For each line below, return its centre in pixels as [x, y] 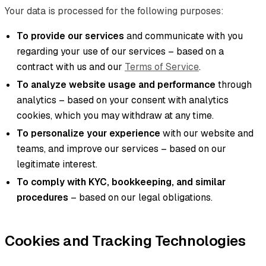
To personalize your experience [88, 133]
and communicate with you [183, 36]
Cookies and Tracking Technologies [125, 240]
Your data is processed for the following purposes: [114, 11]
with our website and [207, 133]
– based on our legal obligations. [140, 197]
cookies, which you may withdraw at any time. [115, 115]
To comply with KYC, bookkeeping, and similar [121, 182]
